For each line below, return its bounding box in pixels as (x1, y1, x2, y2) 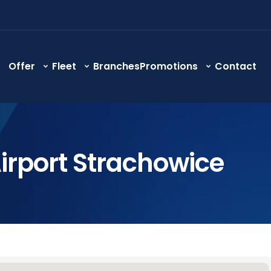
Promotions (140, 59, 198, 73)
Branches (93, 59, 140, 73)
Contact (215, 59, 256, 73)
